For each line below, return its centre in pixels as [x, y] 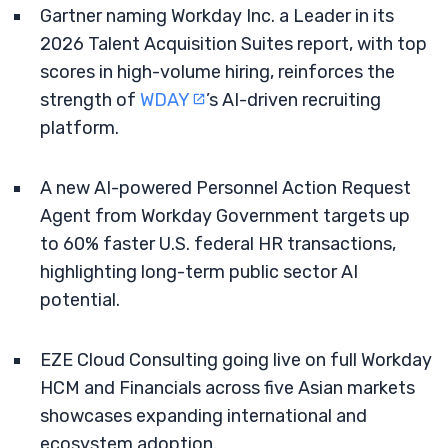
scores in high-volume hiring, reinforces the [217, 72]
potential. [80, 300]
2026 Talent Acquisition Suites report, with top [233, 44]
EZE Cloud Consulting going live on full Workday [236, 360]
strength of [90, 100]
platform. [79, 128]
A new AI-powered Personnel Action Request [225, 188]
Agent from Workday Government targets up [225, 216]
